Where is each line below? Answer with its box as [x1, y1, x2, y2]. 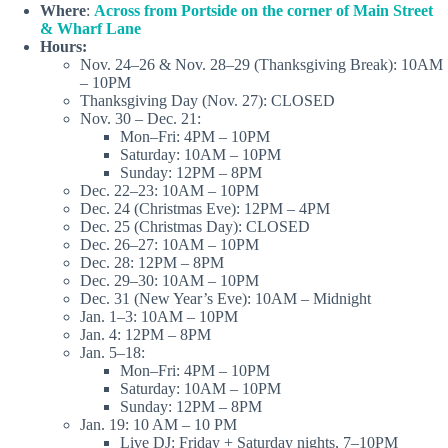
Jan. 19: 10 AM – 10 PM [80, 416, 237, 434]
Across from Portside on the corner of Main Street [94, 2, 433, 20]
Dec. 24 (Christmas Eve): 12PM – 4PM [80, 200, 330, 218]
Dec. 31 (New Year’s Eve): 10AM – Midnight [80, 290, 371, 308]
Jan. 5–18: [80, 344, 145, 362]
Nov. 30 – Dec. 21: [80, 110, 201, 128]
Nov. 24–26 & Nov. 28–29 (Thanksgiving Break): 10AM [80, 56, 443, 74]
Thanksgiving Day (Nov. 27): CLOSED [80, 92, 335, 110]
